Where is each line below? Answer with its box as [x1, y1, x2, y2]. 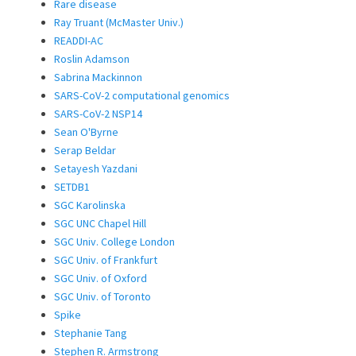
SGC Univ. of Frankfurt [54, 253, 157, 267]
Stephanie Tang [54, 326, 127, 340]
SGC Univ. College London [54, 234, 175, 249]
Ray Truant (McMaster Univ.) [54, 15, 184, 29]
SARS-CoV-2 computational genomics [54, 88, 230, 103]
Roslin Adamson [54, 52, 130, 66]
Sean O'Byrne [54, 125, 118, 139]
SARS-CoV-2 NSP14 [54, 106, 142, 121]
